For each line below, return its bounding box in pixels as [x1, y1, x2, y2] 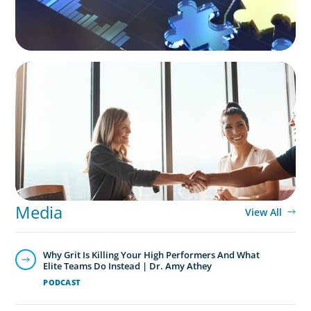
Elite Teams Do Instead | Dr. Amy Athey [43, 260, 212, 273]
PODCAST [43, 277, 81, 288]
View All [244, 205, 282, 219]
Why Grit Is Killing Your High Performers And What [43, 249, 260, 262]
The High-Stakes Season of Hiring [32, 77, 210, 94]
